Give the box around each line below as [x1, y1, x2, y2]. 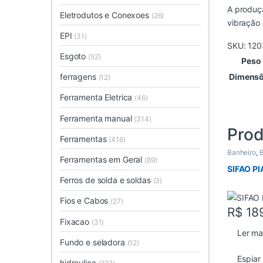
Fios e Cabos [60, 195, 111, 206]
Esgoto [60, 51, 89, 62]
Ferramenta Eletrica [60, 92, 135, 103]
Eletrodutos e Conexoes [60, 9, 151, 20]
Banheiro [227, 148, 256, 157]
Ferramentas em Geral [60, 154, 145, 164]
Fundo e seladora [60, 237, 127, 247]
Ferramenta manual [60, 113, 134, 123]
